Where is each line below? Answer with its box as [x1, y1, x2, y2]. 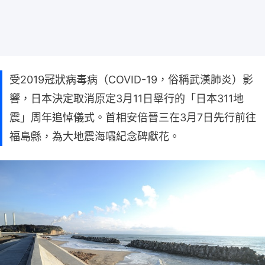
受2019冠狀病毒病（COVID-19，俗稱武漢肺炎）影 [9, 73, 253, 86]
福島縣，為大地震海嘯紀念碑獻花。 [9, 130, 180, 143]
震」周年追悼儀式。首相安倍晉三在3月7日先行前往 [9, 111, 256, 124]
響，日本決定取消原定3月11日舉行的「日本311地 [9, 92, 244, 105]
